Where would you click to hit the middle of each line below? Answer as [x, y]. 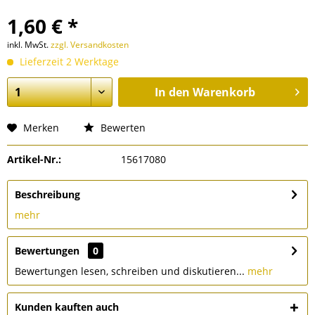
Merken [41, 128]
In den [172, 92]
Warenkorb [224, 92]
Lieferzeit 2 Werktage [68, 62]
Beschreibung [47, 194]
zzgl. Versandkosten [90, 45]
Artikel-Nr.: [34, 159]
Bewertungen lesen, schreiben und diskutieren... [130, 271]
